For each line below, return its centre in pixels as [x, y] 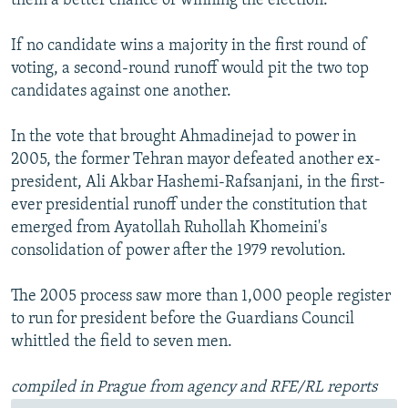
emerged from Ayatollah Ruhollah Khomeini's [169, 229]
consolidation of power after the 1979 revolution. [178, 251]
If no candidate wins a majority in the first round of [189, 46]
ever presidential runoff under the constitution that [189, 206]
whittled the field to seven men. [122, 342]
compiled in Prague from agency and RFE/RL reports [194, 388]
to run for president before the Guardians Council [183, 320]
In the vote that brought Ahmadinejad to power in [184, 138]
